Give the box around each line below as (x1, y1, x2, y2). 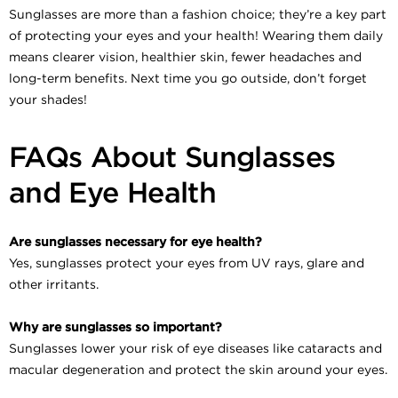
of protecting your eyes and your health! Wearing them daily (9, 27, 383, 44)
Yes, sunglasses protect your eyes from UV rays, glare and (9, 254, 364, 271)
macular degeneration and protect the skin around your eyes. (9, 361, 387, 378)
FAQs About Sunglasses (9, 139, 336, 174)
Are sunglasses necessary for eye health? (9, 233, 262, 250)
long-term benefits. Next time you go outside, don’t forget (9, 69, 367, 86)
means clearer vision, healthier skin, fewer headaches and (9, 48, 362, 65)
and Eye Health (9, 174, 217, 210)
